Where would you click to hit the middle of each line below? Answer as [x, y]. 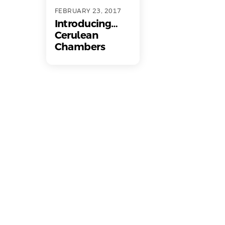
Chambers [80, 47]
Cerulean [76, 35]
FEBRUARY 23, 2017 [88, 11]
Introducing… [86, 24]
